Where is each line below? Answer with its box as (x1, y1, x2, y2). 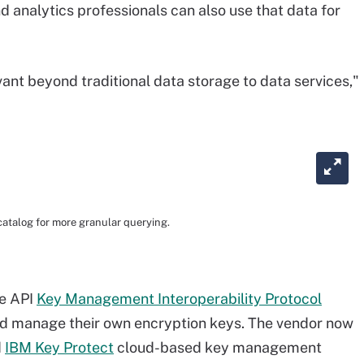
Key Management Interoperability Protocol (37, 290, 322, 307)
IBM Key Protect (5, 339, 114, 356)
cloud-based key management (114, 339, 322, 356)
